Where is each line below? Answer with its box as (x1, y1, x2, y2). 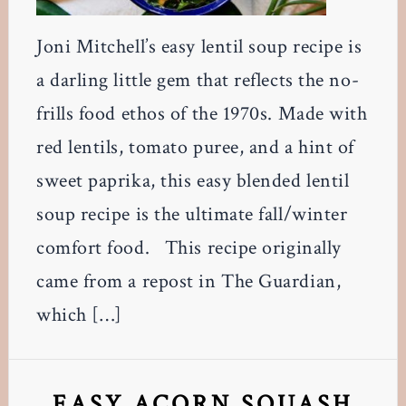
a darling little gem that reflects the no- (35, 66, 360, 93)
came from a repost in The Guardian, (35, 267, 342, 295)
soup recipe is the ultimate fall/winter (35, 200, 348, 227)
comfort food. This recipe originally (35, 234, 342, 261)
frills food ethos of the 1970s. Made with (35, 100, 368, 127)
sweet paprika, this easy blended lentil (35, 167, 350, 194)
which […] (35, 301, 122, 328)
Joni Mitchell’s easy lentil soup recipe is (35, 33, 362, 60)
